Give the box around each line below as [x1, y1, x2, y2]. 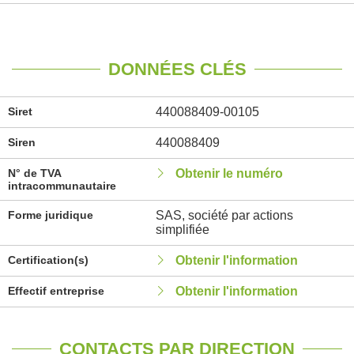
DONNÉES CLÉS [107, 59, 247, 79]
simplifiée [155, 223, 209, 236]
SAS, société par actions [155, 209, 293, 222]
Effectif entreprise [8, 284, 104, 297]
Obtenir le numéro [175, 167, 283, 180]
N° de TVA [8, 167, 61, 179]
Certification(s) [8, 254, 88, 266]
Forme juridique [8, 209, 93, 221]
